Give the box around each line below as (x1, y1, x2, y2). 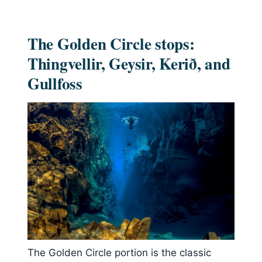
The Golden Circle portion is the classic (27, 246, 211, 258)
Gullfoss (27, 72, 82, 95)
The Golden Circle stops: (27, 32, 195, 56)
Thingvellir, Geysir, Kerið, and (27, 52, 230, 75)
